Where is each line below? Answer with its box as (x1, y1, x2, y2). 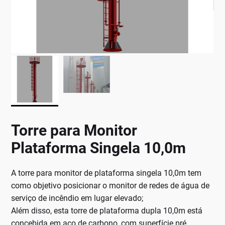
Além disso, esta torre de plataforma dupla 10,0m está (11, 206, 203, 216)
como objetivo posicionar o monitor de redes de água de (11, 181, 210, 191)
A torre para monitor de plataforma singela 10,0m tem (11, 168, 202, 178)
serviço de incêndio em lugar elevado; (11, 193, 144, 203)
